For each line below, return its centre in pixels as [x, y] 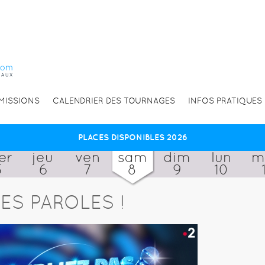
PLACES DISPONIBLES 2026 [132, 137]
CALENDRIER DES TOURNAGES [114, 100]
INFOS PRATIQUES [225, 100]
